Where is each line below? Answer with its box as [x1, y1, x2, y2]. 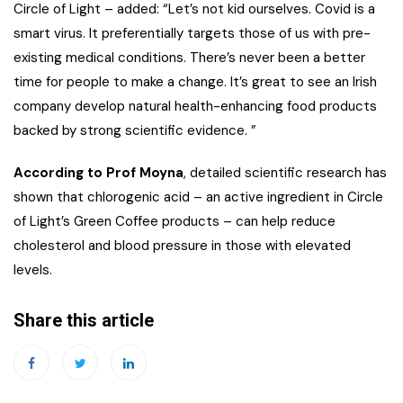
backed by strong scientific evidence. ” [13, 121, 256, 140]
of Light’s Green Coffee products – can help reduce [13, 212, 336, 231]
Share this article [13, 309, 154, 332]
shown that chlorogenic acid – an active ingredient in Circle [13, 188, 383, 207]
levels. [13, 261, 52, 280]
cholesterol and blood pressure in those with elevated [13, 237, 351, 255]
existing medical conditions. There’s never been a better [13, 49, 365, 67]
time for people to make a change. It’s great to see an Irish [13, 73, 377, 92]
